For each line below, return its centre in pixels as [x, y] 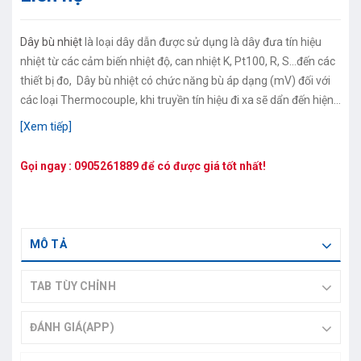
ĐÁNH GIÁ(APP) [72, 327]
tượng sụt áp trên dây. [75, 119]
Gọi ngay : [47, 166]
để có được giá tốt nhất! [202, 166]
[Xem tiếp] [46, 126]
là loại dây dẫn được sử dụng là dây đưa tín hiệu [202, 41]
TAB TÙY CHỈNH [73, 286]
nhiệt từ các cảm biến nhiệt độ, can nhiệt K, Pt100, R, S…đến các [178, 61]
